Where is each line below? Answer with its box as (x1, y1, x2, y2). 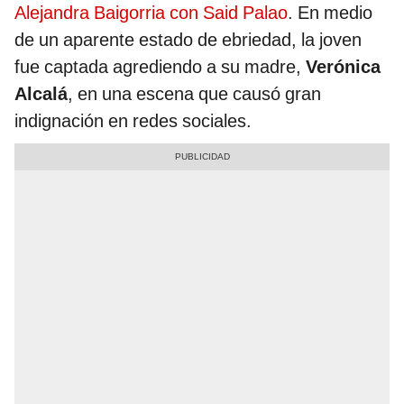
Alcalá (14, 83, 68, 106)
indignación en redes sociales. (14, 110, 252, 133)
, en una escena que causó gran (68, 83, 321, 106)
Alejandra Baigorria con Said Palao (14, 2, 288, 24)
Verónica (306, 56, 381, 78)
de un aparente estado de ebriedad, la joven (14, 29, 362, 51)
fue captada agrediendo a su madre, (14, 56, 306, 78)
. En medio (288, 2, 372, 24)
